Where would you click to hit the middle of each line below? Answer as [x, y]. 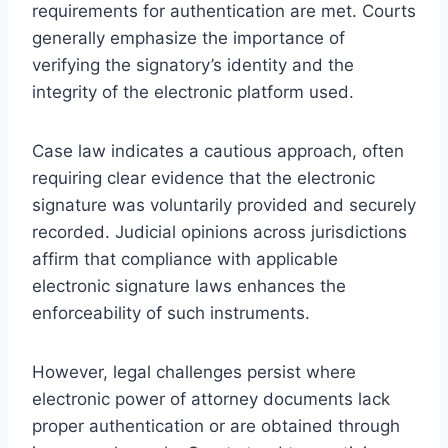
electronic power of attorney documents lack [211, 398]
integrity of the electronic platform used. [193, 91]
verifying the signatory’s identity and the [193, 64]
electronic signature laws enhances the [189, 285]
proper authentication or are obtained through [216, 425]
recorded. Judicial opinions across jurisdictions [219, 231]
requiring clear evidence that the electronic [203, 177]
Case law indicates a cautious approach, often [218, 150]
